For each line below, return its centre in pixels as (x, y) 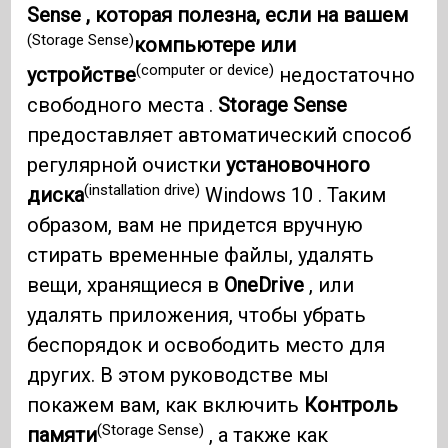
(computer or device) (205, 69)
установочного (298, 165)
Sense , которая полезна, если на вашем (218, 15)
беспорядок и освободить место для (206, 345)
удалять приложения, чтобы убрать (197, 315)
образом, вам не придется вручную (195, 225)
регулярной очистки (127, 165)
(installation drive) (142, 189)
